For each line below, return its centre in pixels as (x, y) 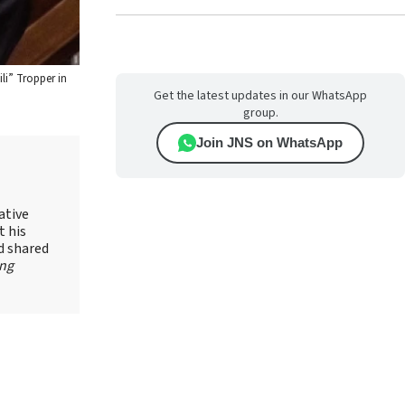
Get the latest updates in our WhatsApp (260, 96)
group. (260, 113)
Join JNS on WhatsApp (269, 142)
